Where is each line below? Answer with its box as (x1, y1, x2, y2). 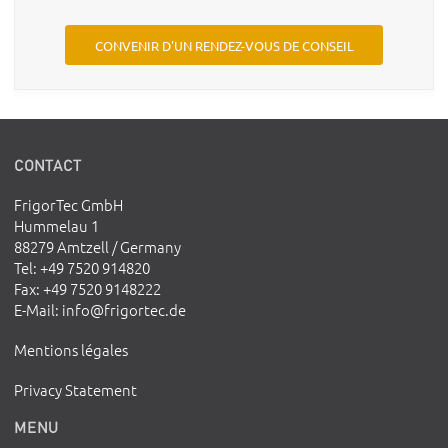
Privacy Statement (14, 379, 138, 401)
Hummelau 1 (14, 215, 100, 237)
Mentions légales (14, 339, 129, 361)
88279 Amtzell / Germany (14, 236, 182, 258)
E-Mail (14, 299, 56, 321)
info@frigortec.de (62, 299, 187, 321)
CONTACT (14, 155, 82, 174)
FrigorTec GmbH (14, 194, 124, 216)
